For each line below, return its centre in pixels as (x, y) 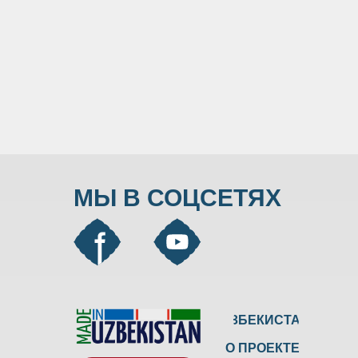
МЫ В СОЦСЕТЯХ (177, 198)
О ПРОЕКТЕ (262, 348)
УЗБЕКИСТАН (266, 320)
